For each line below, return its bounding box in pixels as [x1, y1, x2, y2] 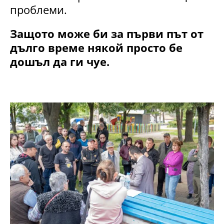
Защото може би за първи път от [10, 25, 203, 41]
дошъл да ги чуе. [10, 53, 109, 69]
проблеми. [10, 1, 67, 17]
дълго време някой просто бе [10, 39, 182, 55]
